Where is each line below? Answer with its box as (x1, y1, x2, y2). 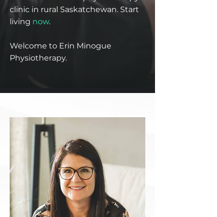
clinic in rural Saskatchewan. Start (10, 5, 139, 14)
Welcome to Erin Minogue (10, 41, 111, 50)
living (10, 17, 32, 26)
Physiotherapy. (10, 53, 67, 62)
